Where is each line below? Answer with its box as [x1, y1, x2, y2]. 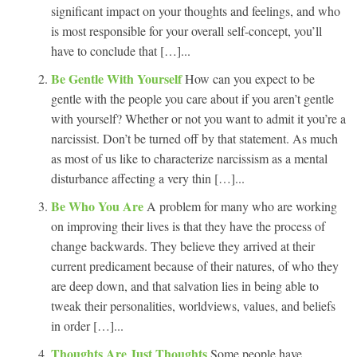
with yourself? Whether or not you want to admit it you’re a [51, 109, 346, 127]
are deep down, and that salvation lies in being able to [51, 277, 319, 294]
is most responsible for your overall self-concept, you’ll [51, 22, 322, 39]
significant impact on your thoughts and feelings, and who [51, 2, 340, 19]
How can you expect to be [185, 69, 315, 87]
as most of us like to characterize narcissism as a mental [51, 149, 328, 167]
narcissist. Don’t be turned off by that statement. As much [51, 129, 338, 147]
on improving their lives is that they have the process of [51, 217, 325, 234]
